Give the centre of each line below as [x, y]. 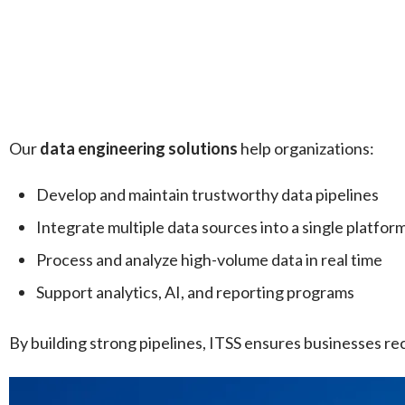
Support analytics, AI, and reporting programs [195, 292]
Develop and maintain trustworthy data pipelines [207, 195]
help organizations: [306, 149]
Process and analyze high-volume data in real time [209, 260]
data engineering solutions [139, 149]
